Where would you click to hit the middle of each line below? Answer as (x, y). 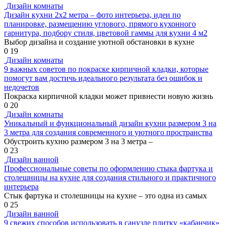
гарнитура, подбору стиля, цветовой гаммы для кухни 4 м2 (106, 33)
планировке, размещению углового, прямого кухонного (100, 24)
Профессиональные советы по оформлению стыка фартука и (108, 169)
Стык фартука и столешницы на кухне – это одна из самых (105, 196)
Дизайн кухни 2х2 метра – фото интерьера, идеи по (92, 15)
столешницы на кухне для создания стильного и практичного (110, 178)
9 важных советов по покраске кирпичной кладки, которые (106, 69)
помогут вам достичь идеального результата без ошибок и (103, 78)
